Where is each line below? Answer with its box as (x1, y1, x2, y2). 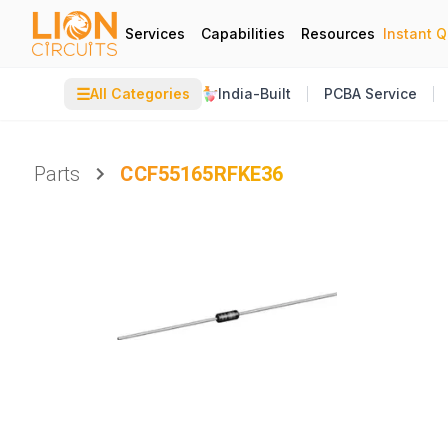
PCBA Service (324, 85, 417, 102)
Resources (301, 24, 375, 42)
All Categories (90, 85, 190, 102)
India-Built (218, 85, 291, 102)
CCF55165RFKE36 (120, 162, 284, 186)
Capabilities (201, 24, 285, 42)
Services (125, 24, 185, 42)
